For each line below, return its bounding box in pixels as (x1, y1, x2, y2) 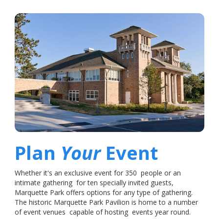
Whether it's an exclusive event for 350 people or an (15, 168, 181, 177)
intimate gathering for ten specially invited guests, (15, 177, 174, 187)
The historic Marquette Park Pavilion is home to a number (15, 197, 198, 207)
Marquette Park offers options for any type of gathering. (15, 187, 193, 197)
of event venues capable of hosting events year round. (15, 207, 191, 217)
